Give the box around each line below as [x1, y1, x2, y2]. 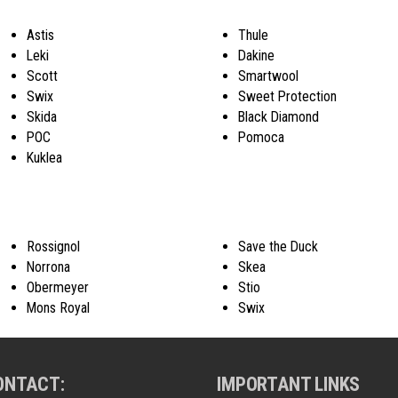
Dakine [238, 46, 275, 64]
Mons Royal [26, 298, 90, 316]
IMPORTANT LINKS [217, 371, 361, 395]
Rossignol [26, 237, 80, 255]
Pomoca [238, 128, 285, 146]
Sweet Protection [238, 87, 338, 105]
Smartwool [238, 67, 299, 84]
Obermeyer [26, 278, 89, 296]
